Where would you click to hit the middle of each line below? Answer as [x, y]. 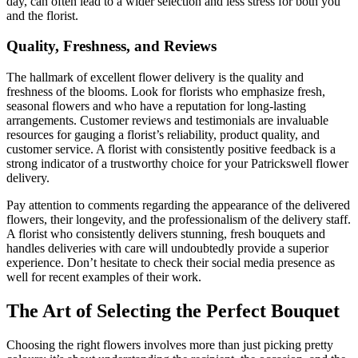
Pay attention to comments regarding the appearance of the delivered [178, 205]
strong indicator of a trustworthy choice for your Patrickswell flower [177, 163]
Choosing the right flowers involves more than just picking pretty [170, 344]
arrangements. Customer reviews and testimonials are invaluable [167, 120]
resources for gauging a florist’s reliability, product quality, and [163, 134]
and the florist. [42, 15]
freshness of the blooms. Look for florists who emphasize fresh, [166, 91]
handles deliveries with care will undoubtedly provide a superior [167, 248]
